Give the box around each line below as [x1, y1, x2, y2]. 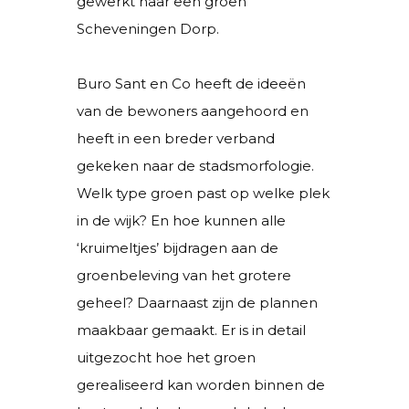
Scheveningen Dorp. [77, 19, 219, 37]
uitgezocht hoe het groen [77, 348, 256, 366]
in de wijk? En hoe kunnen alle [77, 211, 286, 229]
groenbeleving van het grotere [77, 266, 291, 284]
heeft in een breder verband [77, 129, 275, 147]
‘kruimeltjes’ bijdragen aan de [77, 238, 278, 257]
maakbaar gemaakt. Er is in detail [77, 320, 306, 339]
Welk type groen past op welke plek [77, 184, 330, 202]
